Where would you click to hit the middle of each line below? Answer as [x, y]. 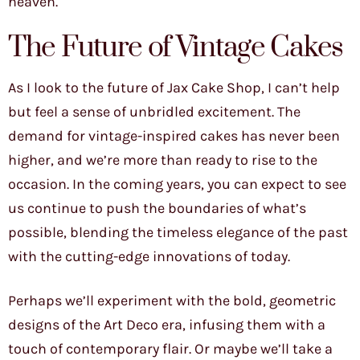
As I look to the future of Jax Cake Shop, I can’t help [174, 88]
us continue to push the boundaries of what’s [157, 209]
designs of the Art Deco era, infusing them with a [167, 325]
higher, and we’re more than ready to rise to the [163, 160]
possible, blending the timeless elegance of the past [178, 233]
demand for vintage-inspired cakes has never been [174, 136]
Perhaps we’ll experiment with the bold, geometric [172, 301]
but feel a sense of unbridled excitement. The [154, 112]
